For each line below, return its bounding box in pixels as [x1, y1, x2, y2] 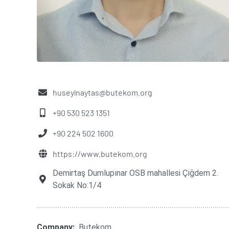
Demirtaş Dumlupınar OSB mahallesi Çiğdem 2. [53, 168, 218, 178]
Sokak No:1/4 [53, 180, 101, 190]
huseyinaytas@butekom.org [53, 87, 152, 97]
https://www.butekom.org [53, 148, 147, 158]
